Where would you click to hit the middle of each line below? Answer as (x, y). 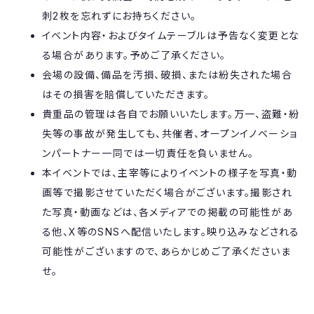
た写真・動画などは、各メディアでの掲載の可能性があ (168, 212)
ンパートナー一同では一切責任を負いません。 (148, 153)
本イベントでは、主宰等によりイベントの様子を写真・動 (170, 173)
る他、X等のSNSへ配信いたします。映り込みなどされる (171, 232)
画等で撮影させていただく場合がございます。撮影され (167, 193)
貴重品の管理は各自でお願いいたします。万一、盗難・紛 (171, 114)
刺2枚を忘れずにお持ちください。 (120, 16)
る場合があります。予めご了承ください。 (134, 55)
